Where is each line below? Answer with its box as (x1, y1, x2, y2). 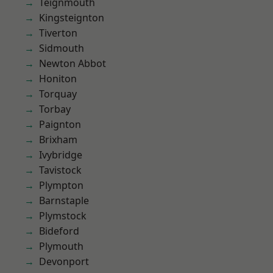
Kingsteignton (39, 11, 104, 24)
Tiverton (39, 26, 77, 40)
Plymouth (39, 239, 83, 253)
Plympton (39, 179, 83, 192)
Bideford (39, 224, 79, 238)
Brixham (39, 133, 77, 146)
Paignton (39, 118, 81, 131)
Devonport (39, 255, 89, 268)
